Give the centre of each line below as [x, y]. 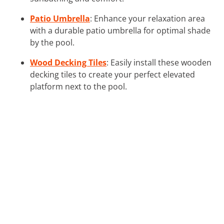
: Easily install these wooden [159, 62]
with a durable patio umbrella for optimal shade [120, 30]
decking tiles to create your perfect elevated [112, 74]
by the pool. [52, 42]
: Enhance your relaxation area [147, 18]
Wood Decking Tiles [68, 62]
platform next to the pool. [78, 86]
